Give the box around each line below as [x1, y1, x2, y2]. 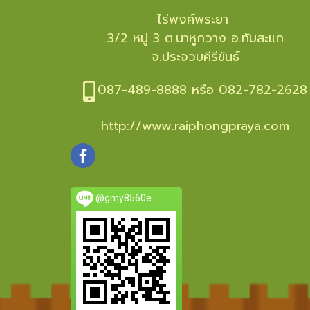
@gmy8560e [93, 192, 152, 203]
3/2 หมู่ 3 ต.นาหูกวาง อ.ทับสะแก [107, 28, 284, 48]
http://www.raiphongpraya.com [101, 116, 289, 136]
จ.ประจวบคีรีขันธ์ [151, 47, 239, 66]
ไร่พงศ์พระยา [157, 10, 233, 29]
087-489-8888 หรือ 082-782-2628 [98, 80, 308, 100]
